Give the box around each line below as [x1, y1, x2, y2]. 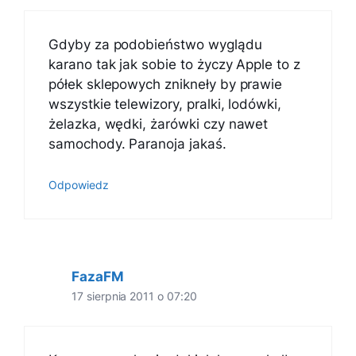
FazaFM [72, 268, 124, 284]
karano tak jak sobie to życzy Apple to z [48, 56, 300, 73]
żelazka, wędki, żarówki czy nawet [48, 116, 269, 133]
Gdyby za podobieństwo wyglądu [48, 37, 262, 53]
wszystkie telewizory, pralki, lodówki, [48, 96, 282, 113]
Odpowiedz [48, 177, 109, 192]
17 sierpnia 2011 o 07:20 [72, 289, 197, 303]
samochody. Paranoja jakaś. [48, 136, 226, 153]
